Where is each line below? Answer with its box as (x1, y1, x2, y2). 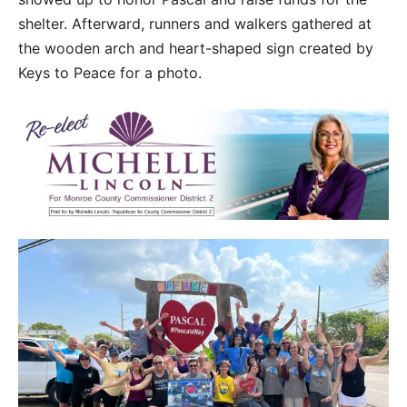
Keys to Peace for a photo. (18, 64, 202, 82)
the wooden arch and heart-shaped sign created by (18, 39, 373, 57)
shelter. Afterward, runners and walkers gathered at (18, 15, 372, 33)
